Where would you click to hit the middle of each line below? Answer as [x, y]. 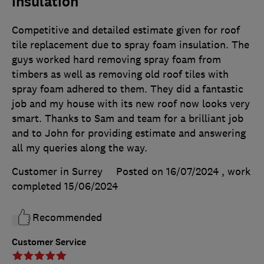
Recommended [67, 218]
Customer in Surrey [57, 172]
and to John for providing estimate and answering [129, 133]
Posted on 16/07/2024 [167, 172]
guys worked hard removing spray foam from [116, 60]
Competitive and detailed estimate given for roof [126, 30]
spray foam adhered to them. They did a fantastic [128, 89]
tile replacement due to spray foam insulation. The [131, 45]
